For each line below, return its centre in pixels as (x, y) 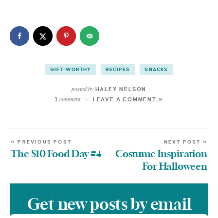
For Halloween (175, 167)
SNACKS (156, 70)
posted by (82, 89)
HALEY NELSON (120, 89)
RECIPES (118, 70)
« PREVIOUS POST (41, 142)
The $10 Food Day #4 (56, 154)
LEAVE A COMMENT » (128, 100)
